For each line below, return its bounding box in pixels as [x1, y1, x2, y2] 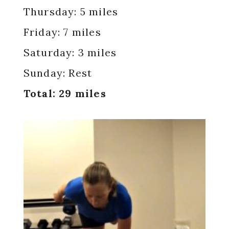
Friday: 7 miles [23, 26, 101, 38]
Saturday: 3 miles [23, 46, 117, 59]
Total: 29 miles [23, 87, 106, 100]
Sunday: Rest [23, 66, 93, 79]
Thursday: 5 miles [23, 5, 119, 18]
